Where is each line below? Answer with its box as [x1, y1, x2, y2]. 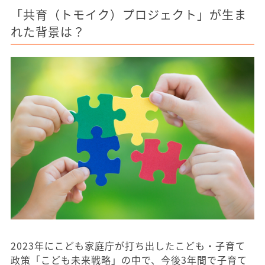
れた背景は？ [11, 23, 85, 40]
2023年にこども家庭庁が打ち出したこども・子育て [11, 238, 245, 253]
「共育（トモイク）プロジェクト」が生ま [11, 6, 247, 23]
